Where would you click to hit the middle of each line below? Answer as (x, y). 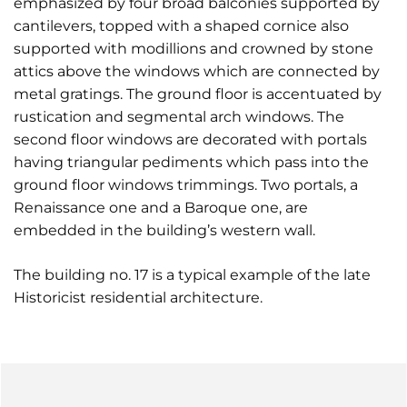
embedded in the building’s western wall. (164, 230)
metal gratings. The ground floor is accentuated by (198, 94)
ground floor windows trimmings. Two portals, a (186, 185)
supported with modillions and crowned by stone (194, 49)
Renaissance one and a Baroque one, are (161, 208)
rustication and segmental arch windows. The (179, 117)
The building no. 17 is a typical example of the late (192, 275)
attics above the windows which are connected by (197, 71)
